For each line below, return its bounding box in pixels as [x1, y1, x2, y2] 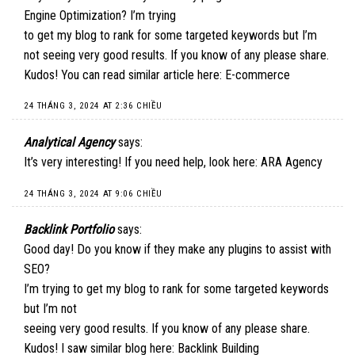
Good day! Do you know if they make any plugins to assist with [24, 242, 331, 258]
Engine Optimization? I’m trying [24, 7, 176, 23]
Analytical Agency [24, 135, 115, 151]
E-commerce [225, 67, 290, 82]
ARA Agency [261, 155, 323, 170]
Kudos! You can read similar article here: [24, 67, 225, 82]
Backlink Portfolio [24, 222, 114, 238]
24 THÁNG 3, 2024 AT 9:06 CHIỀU [24, 188, 162, 199]
